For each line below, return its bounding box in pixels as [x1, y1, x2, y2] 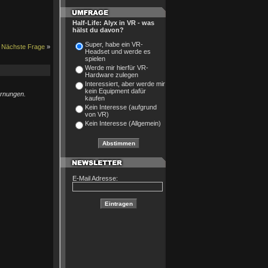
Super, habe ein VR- [84, 41, 143, 48]
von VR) [84, 111, 109, 118]
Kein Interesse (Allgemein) [84, 120, 161, 127]
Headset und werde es [84, 48, 151, 55]
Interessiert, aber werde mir [84, 80, 165, 87]
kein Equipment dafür [84, 87, 146, 95]
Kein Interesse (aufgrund [84, 103, 157, 111]
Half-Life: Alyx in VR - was [72, 19, 154, 26]
